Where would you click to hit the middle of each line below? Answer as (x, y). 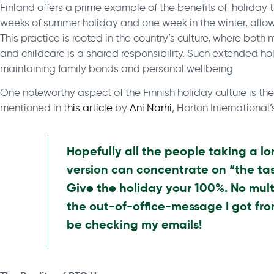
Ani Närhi (151, 107)
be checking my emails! (134, 224)
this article (88, 107)
